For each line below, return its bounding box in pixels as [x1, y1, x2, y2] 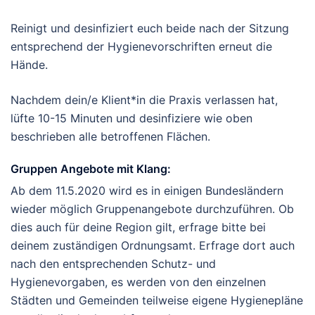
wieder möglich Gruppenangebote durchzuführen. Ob [11, 202, 294, 217]
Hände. [11, 58, 48, 72]
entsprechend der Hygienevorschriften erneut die [11, 39, 272, 54]
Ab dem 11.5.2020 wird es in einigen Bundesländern [11, 184, 283, 198]
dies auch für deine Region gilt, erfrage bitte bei [11, 220, 266, 235]
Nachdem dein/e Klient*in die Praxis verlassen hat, [11, 93, 278, 108]
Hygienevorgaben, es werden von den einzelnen [11, 275, 266, 290]
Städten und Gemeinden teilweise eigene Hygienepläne [11, 293, 303, 308]
